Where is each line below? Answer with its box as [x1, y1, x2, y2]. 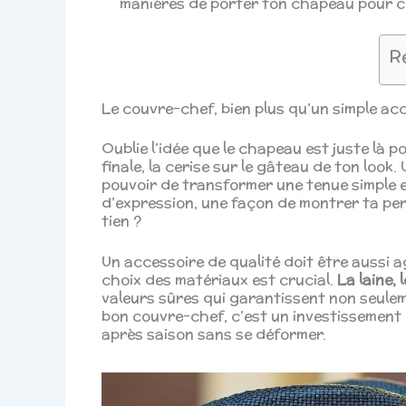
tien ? [101, 209, 141, 231]
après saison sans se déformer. [101, 324, 326, 345]
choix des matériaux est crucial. [101, 269, 337, 291]
